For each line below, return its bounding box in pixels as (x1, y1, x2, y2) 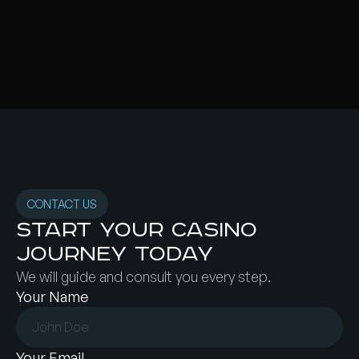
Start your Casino (16, 217, 257, 243)
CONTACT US (27, 196, 97, 211)
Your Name (16, 287, 88, 305)
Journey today (16, 241, 213, 267)
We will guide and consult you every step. (16, 267, 271, 285)
